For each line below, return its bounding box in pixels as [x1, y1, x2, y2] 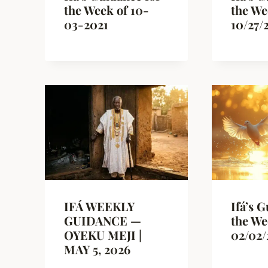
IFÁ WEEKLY [64, 198, 135, 215]
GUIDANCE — [64, 212, 141, 229]
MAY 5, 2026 [64, 241, 130, 258]
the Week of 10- [64, 1, 149, 18]
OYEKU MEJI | [64, 227, 142, 243]
